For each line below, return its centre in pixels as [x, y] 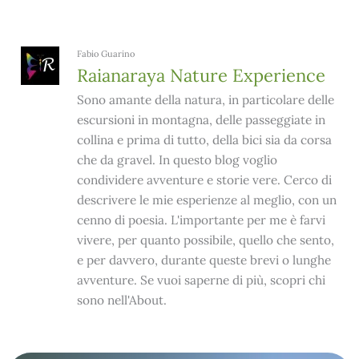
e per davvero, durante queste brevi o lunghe [204, 260]
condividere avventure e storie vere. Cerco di [204, 179]
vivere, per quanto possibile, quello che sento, [205, 240]
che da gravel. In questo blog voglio [177, 159]
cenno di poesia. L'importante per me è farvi [201, 220]
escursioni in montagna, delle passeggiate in [201, 119]
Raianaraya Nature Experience [201, 75]
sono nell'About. [121, 300]
